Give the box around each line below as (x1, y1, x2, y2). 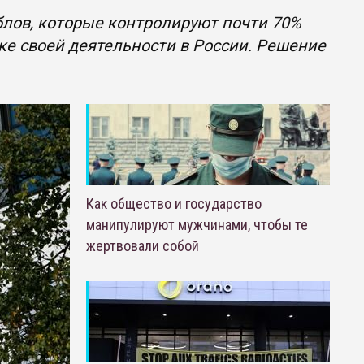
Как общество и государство (85, 195, 262, 212)
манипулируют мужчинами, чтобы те (85, 216, 308, 233)
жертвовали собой (85, 237, 199, 254)
